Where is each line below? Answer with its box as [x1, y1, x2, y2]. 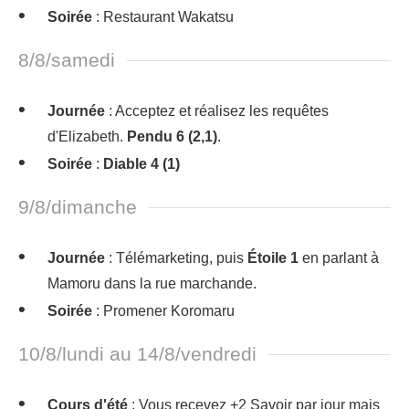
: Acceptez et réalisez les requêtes [105, 103, 329, 119]
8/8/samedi [18, 49, 115, 70]
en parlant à [302, 250, 379, 266]
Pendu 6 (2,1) [127, 129, 217, 144]
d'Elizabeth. [47, 129, 127, 144]
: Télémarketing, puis [105, 250, 247, 266]
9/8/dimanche [18, 196, 137, 217]
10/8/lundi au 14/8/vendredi [18, 343, 257, 364]
